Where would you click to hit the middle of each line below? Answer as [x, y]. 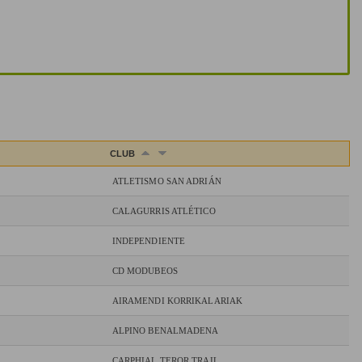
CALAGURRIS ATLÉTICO [164, 211]
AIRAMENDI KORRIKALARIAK [177, 301]
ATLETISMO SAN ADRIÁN [166, 181]
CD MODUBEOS [145, 271]
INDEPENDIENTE [149, 241]
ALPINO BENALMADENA [165, 331]
